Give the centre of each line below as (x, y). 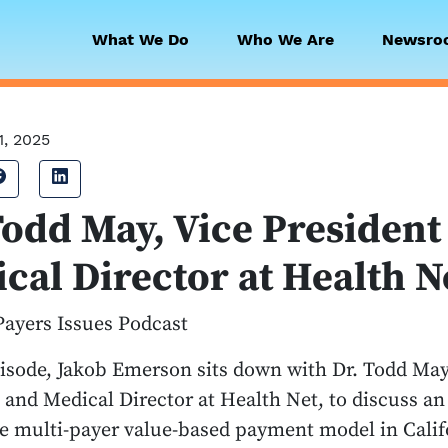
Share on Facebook (80, 177)
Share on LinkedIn (138, 177)
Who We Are (285, 39)
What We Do (140, 39)
